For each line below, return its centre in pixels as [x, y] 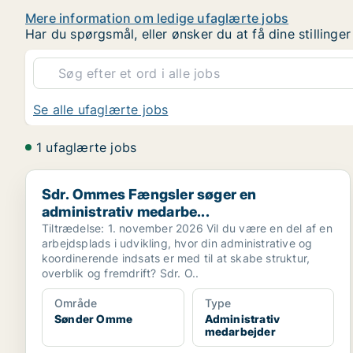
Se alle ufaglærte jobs [101, 110]
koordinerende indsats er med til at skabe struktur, [176, 258]
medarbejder [240, 331]
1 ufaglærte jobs [87, 147]
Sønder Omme [94, 319]
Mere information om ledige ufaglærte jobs [157, 18]
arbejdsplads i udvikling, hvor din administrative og [177, 243]
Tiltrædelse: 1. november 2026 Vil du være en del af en [187, 228]
